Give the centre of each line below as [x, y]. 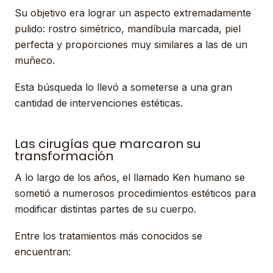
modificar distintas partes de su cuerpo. [105, 209]
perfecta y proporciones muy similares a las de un [131, 44]
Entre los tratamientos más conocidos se [108, 236]
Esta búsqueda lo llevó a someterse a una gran [123, 87]
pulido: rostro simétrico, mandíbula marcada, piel [128, 29]
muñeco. [35, 60]
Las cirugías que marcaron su [108, 144]
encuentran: [43, 252]
